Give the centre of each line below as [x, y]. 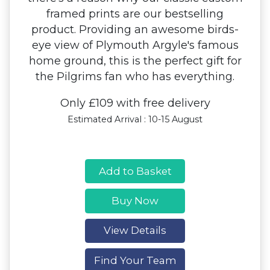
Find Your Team [135, 260]
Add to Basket [135, 171]
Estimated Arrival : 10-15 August [135, 120]
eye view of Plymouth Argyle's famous [135, 45]
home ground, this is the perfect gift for [135, 61]
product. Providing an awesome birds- [135, 30]
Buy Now [135, 200]
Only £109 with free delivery [135, 103]
